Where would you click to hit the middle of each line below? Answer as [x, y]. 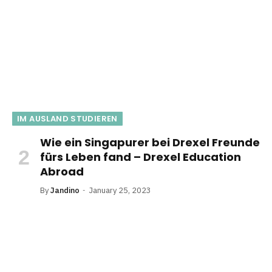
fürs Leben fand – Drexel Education [141, 157]
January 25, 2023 [120, 191]
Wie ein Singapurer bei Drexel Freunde [150, 143]
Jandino [65, 191]
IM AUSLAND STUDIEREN [67, 119]
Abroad [62, 172]
